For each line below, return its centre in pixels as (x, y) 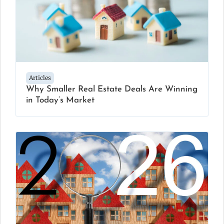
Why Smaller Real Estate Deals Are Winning (112, 89)
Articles (40, 78)
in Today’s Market (60, 100)
